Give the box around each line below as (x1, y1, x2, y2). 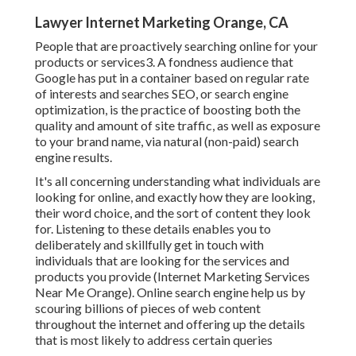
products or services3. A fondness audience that (35, 54, 293, 70)
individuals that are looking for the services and (35, 253, 289, 269)
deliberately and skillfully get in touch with (35, 237, 264, 253)
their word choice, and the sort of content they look (35, 205, 311, 221)
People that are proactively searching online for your (35, 38, 318, 54)
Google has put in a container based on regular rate (35, 70, 309, 86)
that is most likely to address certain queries (35, 332, 273, 348)
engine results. (35, 149, 112, 165)
